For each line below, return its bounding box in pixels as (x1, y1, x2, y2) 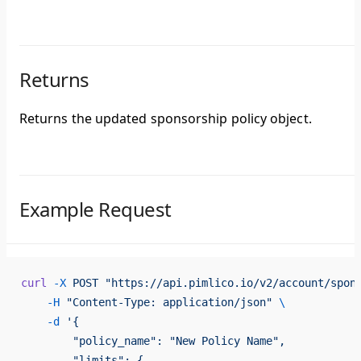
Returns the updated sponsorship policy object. (19, 110, 312, 128)
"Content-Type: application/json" (60, 296, 272, 309)
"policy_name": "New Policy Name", (21, 334, 285, 348)
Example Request (19, 196, 172, 223)
